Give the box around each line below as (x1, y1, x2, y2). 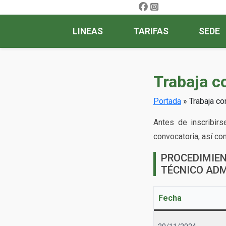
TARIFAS (133, 26, 168, 36)
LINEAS (73, 26, 103, 36)
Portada (153, 96, 181, 106)
